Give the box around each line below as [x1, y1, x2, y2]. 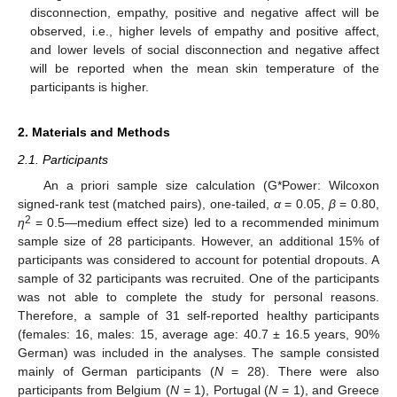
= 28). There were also [222, 363, 380, 378]
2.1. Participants [18, 152, 108, 167]
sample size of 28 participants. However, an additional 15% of [18, 233, 379, 248]
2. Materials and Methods [18, 125, 170, 140]
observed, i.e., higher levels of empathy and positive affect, [30, 24, 379, 39]
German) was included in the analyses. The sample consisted [18, 345, 379, 360]
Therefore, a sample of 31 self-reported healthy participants [18, 307, 379, 323]
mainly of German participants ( [18, 363, 214, 378]
